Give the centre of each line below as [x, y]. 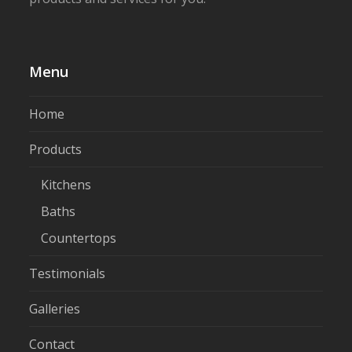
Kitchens [66, 184]
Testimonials [68, 273]
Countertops [79, 238]
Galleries [55, 308]
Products [56, 149]
